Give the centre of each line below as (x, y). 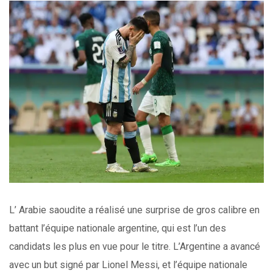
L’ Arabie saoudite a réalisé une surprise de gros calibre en (134, 210)
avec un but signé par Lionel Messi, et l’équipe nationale (128, 264)
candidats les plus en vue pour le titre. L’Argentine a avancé (135, 246)
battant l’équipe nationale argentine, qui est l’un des (118, 228)
